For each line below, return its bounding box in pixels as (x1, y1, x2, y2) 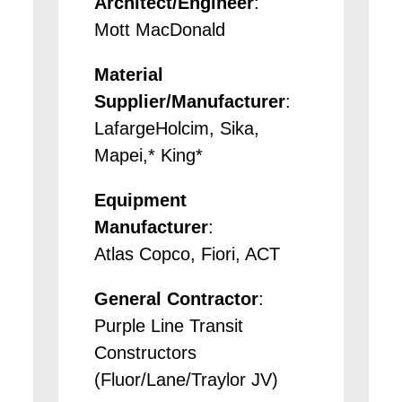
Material (94, 64, 164, 84)
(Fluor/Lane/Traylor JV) (94, 369, 279, 389)
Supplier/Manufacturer (94, 91, 286, 111)
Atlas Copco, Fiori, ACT (94, 243, 281, 264)
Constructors (94, 342, 197, 363)
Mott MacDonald (94, 19, 226, 39)
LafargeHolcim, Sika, (94, 118, 260, 138)
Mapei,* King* (94, 144, 204, 165)
